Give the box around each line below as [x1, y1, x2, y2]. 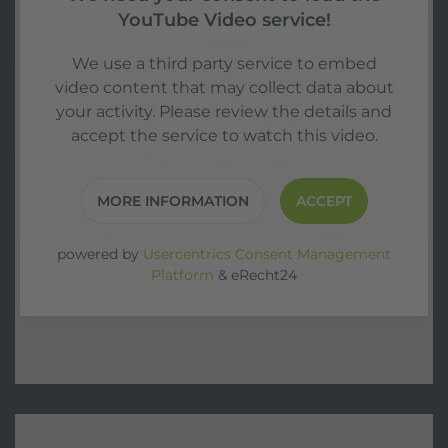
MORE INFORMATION [96, 192, 249, 210]
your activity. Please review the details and [56, 102, 392, 121]
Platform [151, 266, 214, 284]
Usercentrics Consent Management [143, 245, 391, 263]
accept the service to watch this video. [70, 126, 378, 145]
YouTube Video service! [117, 8, 331, 31]
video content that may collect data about [54, 78, 394, 97]
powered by [57, 245, 143, 263]
